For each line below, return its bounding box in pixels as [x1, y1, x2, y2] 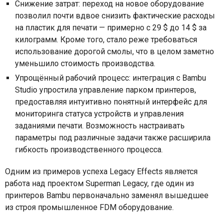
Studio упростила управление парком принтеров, [15, 85, 196, 95]
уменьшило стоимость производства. [15, 58, 155, 68]
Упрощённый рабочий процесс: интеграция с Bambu [15, 73, 206, 83]
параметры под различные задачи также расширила [15, 132, 211, 142]
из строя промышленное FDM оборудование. [5, 202, 176, 212]
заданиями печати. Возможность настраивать [15, 120, 185, 130]
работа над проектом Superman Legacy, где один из [5, 178, 194, 188]
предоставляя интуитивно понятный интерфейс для [15, 97, 207, 107]
